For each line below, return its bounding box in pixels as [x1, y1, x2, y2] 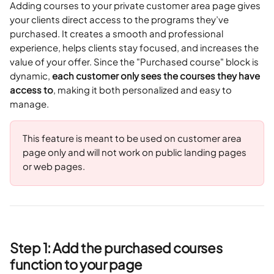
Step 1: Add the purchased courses [10, 239, 224, 256]
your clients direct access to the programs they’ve [10, 13, 231, 25]
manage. [10, 98, 49, 109]
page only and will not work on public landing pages [23, 146, 248, 158]
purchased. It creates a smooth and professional [10, 28, 225, 39]
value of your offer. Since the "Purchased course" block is [10, 56, 261, 67]
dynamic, [10, 70, 52, 81]
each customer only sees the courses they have [52, 70, 262, 81]
